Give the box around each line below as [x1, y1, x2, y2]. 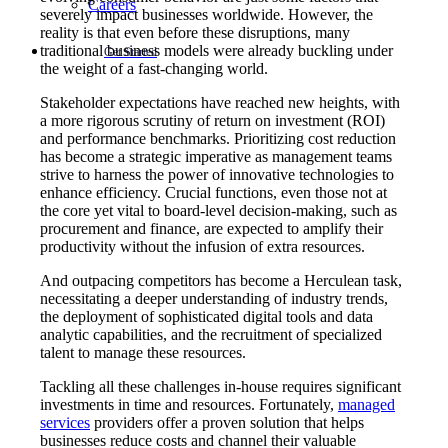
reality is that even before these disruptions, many [40, 23, 350, 41]
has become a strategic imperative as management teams [40, 147, 392, 165]
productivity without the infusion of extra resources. [40, 237, 365, 255]
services [40, 413, 90, 431]
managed [338, 395, 395, 413]
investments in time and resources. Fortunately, [40, 395, 338, 413]
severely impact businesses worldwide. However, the [40, 5, 373, 23]
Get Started [104, 45, 157, 59]
